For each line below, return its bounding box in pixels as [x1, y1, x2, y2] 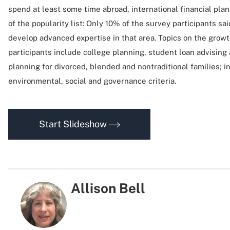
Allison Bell [71, 180, 146, 196]
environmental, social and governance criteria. [8, 76, 176, 85]
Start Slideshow [39, 119, 109, 129]
